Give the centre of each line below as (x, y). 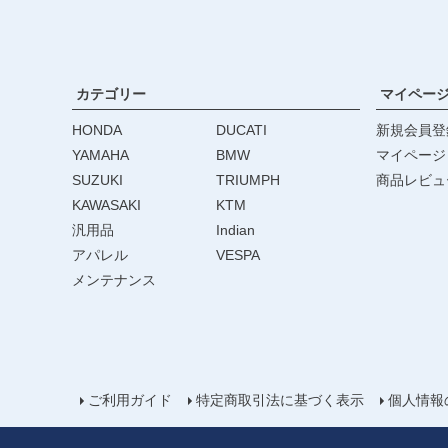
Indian (235, 229)
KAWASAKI (106, 204)
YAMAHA (100, 154)
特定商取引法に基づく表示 (280, 399)
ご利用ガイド (130, 399)
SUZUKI (97, 179)
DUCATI (241, 129)
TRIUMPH (248, 179)
